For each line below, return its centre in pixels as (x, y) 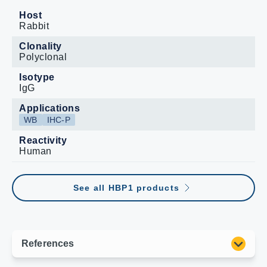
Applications (49, 108)
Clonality (41, 46)
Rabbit (34, 26)
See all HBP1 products (126, 188)
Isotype (37, 77)
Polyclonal (43, 57)
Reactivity (43, 140)
